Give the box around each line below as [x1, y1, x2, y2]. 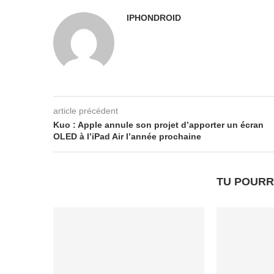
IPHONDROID [127, 12, 181, 23]
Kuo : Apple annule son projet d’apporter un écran [53, 119, 264, 130]
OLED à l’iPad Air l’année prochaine [53, 131, 201, 141]
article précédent [53, 105, 118, 116]
